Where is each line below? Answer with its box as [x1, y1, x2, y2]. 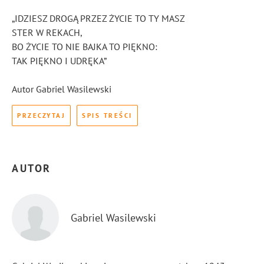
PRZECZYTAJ [17, 111, 65, 120]
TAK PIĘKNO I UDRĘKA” [12, 55, 107, 67]
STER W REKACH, [12, 27, 82, 39]
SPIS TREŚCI [82, 111, 133, 120]
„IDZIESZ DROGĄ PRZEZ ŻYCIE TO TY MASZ [12, 12, 185, 25]
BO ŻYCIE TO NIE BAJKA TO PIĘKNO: [12, 41, 157, 53]
